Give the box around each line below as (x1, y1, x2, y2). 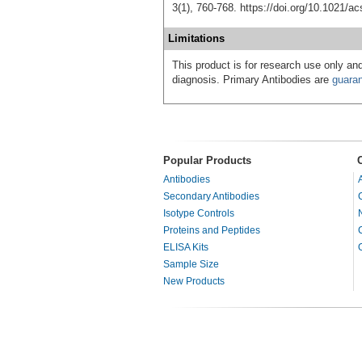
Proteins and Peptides (163, 224, 260, 236)
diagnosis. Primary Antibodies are (172, 73, 332, 86)
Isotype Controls (163, 207, 234, 219)
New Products (163, 275, 225, 287)
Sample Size (163, 258, 219, 270)
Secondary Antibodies (163, 190, 259, 202)
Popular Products (163, 154, 251, 166)
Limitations (168, 32, 225, 44)
